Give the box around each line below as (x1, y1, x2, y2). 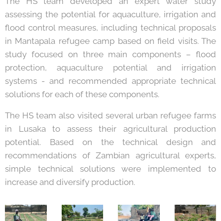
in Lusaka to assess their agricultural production (5, 124, 216, 134)
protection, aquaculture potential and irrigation (5, 63, 216, 73)
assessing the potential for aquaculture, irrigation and (5, 9, 216, 19)
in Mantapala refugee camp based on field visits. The (5, 36, 216, 46)
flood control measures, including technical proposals (5, 23, 216, 33)
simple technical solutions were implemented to (5, 164, 216, 174)
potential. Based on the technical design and (5, 137, 216, 147)
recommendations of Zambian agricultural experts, (5, 150, 216, 160)
